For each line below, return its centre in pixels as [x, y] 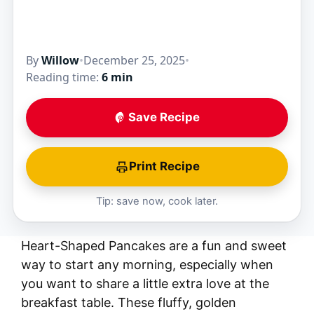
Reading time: [64, 77]
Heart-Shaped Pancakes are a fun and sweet [154, 245]
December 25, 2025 [134, 60]
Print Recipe [164, 166]
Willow [60, 60]
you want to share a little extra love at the [145, 283]
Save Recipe [164, 117]
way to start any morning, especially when [147, 264]
